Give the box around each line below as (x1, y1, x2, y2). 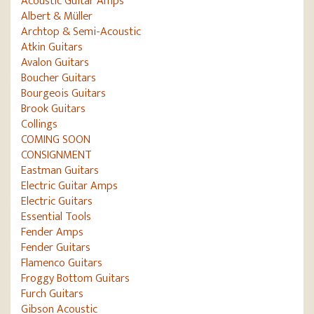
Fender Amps (21, 222, 83, 242)
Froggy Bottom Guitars (21, 268, 130, 288)
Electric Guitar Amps (21, 176, 118, 196)
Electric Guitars (21, 191, 93, 211)
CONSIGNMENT (21, 145, 92, 165)
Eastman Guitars (21, 161, 99, 180)
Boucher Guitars (21, 68, 96, 88)
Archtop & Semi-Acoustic (21, 22, 141, 41)
